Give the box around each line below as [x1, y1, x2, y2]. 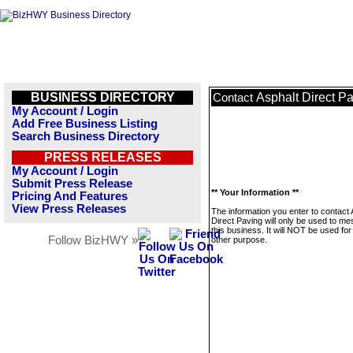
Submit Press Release [12, 177, 132, 190]
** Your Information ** [211, 188, 299, 197]
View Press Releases [12, 203, 126, 215]
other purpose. [211, 235, 267, 244]
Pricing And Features [12, 190, 128, 203]
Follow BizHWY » [48, 234, 138, 247]
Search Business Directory [12, 130, 159, 143]
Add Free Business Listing [12, 117, 158, 130]
